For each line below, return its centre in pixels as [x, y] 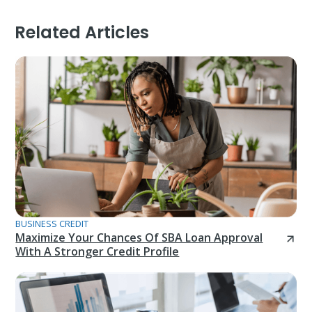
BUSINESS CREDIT [52, 223]
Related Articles [81, 33]
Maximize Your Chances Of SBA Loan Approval [139, 237]
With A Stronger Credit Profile [97, 251]
